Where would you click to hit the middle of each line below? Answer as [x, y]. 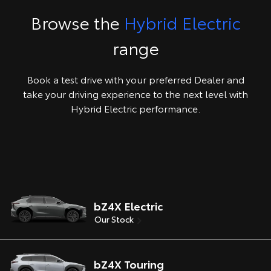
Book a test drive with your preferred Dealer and [135, 79]
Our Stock [114, 219]
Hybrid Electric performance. [135, 108]
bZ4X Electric [128, 206]
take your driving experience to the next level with [135, 93]
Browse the [77, 22]
